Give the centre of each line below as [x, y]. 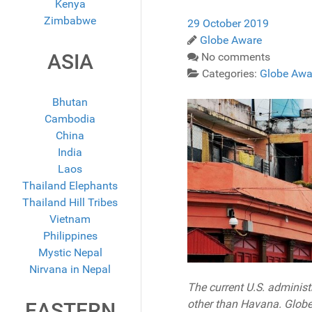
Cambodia [70, 119]
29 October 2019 [228, 24]
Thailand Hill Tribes [70, 203]
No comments [235, 57]
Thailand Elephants [70, 186]
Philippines [70, 236]
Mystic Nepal [70, 253]
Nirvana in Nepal [70, 270]
